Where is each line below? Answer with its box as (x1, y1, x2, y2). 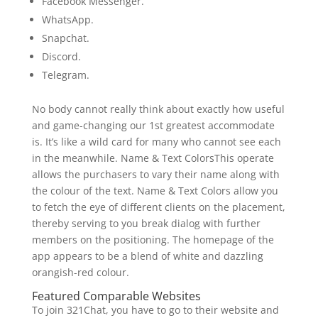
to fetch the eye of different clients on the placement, (31, 200, 285, 214)
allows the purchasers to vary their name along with (31, 168, 280, 181)
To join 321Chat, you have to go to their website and (31, 303, 279, 317)
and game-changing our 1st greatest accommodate (31, 119, 275, 132)
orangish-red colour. (31, 265, 129, 279)
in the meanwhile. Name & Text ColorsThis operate (31, 151, 274, 165)
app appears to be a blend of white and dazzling (31, 249, 263, 263)
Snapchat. (41, 31, 89, 45)
